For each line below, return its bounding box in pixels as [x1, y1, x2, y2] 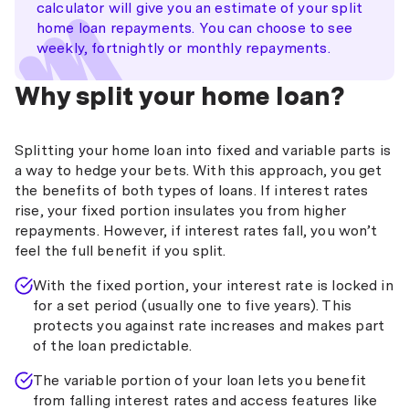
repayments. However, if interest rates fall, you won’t [15, 222, 378, 239]
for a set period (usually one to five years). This [33, 297, 352, 314]
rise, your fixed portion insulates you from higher [15, 202, 347, 219]
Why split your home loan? [15, 80, 345, 111]
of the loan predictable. [33, 337, 192, 354]
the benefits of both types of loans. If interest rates [15, 182, 369, 199]
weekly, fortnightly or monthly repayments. [37, 39, 330, 57]
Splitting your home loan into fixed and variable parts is [15, 142, 392, 159]
